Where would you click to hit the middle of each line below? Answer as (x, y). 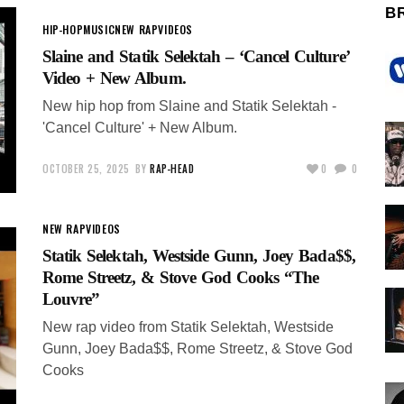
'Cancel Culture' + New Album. (140, 127)
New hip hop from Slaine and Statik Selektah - (189, 106)
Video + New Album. (114, 78)
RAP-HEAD (172, 168)
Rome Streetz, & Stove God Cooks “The (181, 277)
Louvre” (71, 298)
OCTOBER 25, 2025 (86, 168)
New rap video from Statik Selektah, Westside (188, 326)
